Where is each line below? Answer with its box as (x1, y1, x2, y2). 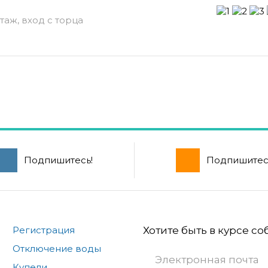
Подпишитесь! (23, 154, 93, 166)
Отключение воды (12, 242, 101, 254)
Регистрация (12, 224, 75, 236)
